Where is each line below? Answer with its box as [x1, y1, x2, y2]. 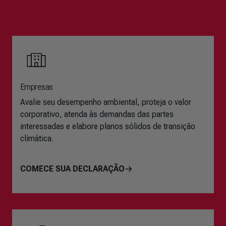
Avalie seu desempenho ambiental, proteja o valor [20, 97, 191, 107]
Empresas [20, 82, 53, 92]
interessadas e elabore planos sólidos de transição [20, 122, 195, 131]
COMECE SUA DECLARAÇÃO [20, 164, 125, 174]
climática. [20, 134, 53, 143]
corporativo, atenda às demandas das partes [20, 109, 174, 119]
